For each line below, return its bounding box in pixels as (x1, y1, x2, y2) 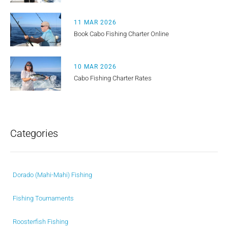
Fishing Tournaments (13, 194, 74, 202)
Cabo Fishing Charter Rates (74, 74, 152, 82)
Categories (10, 127, 58, 139)
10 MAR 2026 (74, 63, 117, 71)
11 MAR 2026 (74, 19, 117, 26)
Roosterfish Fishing (13, 217, 68, 225)
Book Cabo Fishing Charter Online (74, 30, 169, 38)
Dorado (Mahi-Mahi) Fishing (13, 170, 92, 179)
